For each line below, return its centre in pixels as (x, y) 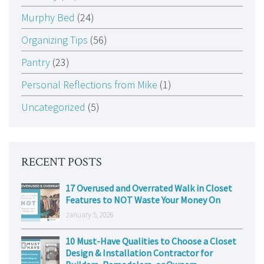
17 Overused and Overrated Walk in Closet (149, 188)
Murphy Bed (48, 18)
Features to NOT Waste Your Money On (143, 200)
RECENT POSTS (62, 162)
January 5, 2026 (90, 215)
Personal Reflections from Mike (89, 85)
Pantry (36, 62)
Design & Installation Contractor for (139, 253)
